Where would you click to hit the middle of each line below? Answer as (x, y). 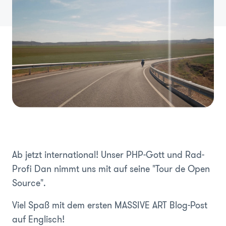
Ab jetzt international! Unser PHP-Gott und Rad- (108, 155)
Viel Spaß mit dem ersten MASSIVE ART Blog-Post (110, 205)
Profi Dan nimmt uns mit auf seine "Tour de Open (111, 169)
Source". (29, 183)
